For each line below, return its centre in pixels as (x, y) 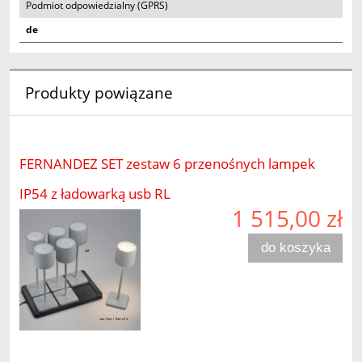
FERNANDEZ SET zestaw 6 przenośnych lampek (167, 163)
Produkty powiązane (99, 93)
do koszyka (295, 248)
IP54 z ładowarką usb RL (95, 193)
